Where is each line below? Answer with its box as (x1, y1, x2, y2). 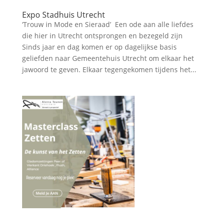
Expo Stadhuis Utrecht (22, 9, 105, 21)
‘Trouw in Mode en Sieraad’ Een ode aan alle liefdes (22, 20, 193, 29)
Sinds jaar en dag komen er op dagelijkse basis (22, 42, 177, 52)
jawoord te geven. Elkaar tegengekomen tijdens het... (22, 65, 196, 75)
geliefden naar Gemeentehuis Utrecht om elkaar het (22, 54, 194, 63)
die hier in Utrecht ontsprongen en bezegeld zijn (22, 31, 183, 41)
